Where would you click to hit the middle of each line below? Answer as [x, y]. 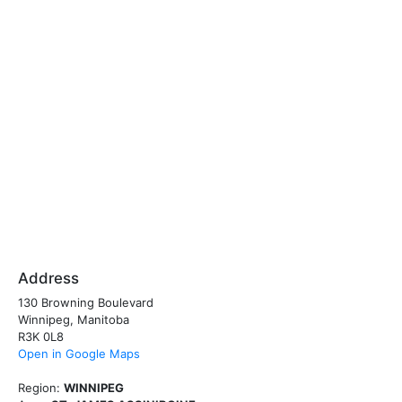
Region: [39, 388]
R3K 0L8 [41, 336]
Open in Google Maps [79, 354]
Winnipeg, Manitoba [74, 319]
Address [48, 278]
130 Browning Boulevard [86, 302]
